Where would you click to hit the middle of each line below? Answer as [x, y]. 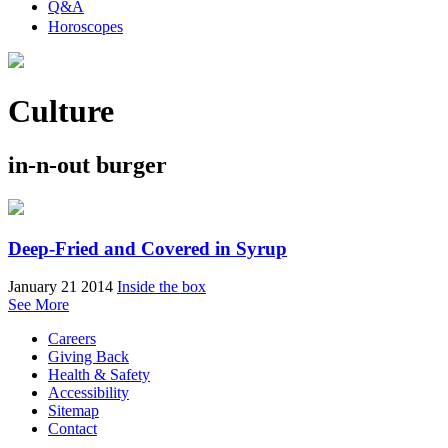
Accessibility [88, 393]
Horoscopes [85, 26]
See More [38, 305]
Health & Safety [99, 375]
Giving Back [88, 357]
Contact [72, 429]
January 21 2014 [60, 287]
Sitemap [73, 411]
